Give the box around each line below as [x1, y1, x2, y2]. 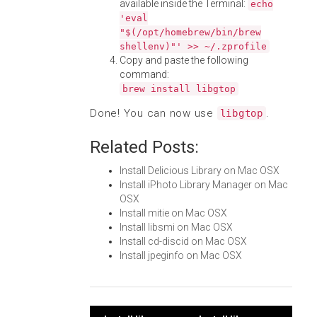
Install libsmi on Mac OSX [120, 221, 233, 233]
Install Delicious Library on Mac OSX [120, 165, 279, 176]
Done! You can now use [90, 107, 217, 120]
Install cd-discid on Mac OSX [120, 236, 247, 247]
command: [120, 69, 169, 80]
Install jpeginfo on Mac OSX [120, 250, 242, 261]
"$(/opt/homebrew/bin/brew [120, 27, 261, 38]
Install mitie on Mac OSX [120, 207, 227, 219]
